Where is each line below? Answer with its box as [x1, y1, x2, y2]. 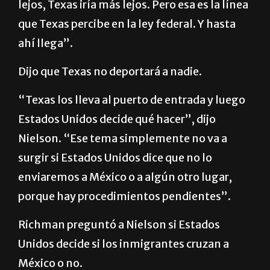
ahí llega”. [18, 65, 73, 80]
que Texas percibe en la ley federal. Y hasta [18, 46, 236, 60]
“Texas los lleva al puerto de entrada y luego [18, 122, 245, 136]
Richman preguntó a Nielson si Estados [18, 246, 220, 261]
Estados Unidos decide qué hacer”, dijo [18, 141, 216, 155]
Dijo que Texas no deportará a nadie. [18, 93, 202, 108]
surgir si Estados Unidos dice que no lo [18, 180, 212, 194]
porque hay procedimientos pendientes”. [18, 218, 231, 233]
